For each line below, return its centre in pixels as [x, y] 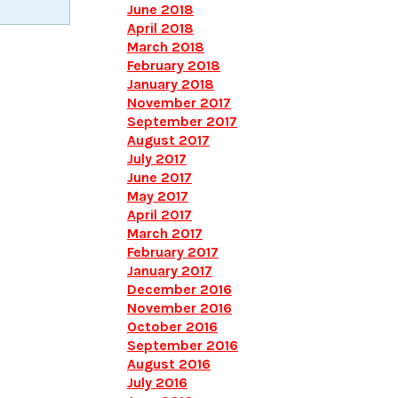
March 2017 [165, 233]
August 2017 [168, 140]
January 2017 [170, 271]
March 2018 [166, 47]
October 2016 [172, 326]
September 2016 [183, 345]
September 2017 [182, 121]
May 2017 [158, 196]
